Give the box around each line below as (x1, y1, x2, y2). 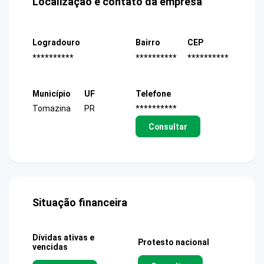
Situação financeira (32, 196, 127, 209)
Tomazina (32, 104, 71, 113)
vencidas (32, 242, 68, 252)
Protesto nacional (138, 237, 209, 247)
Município (32, 88, 71, 98)
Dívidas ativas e (32, 233, 94, 243)
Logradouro (32, 38, 80, 48)
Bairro (136, 38, 160, 48)
